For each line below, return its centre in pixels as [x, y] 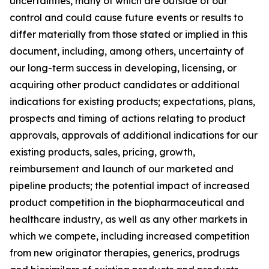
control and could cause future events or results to [126, 17]
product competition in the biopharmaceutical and [127, 202]
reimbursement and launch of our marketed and [122, 169]
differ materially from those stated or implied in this [128, 34]
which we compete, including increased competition [130, 236]
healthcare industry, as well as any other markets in [128, 219]
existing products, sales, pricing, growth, [102, 152]
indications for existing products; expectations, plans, [132, 101]
